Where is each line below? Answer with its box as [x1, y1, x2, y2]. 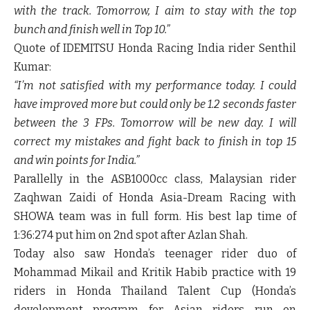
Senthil [259, 42, 296, 55]
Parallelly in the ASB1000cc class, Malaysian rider [14, 172, 296, 186]
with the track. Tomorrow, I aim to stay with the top [14, 4, 296, 18]
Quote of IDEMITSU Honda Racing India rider [14, 42, 259, 55]
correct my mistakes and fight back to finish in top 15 [14, 135, 296, 149]
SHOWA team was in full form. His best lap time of [14, 210, 296, 224]
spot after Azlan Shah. [134, 228, 248, 242]
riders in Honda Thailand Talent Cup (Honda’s [14, 284, 296, 298]
